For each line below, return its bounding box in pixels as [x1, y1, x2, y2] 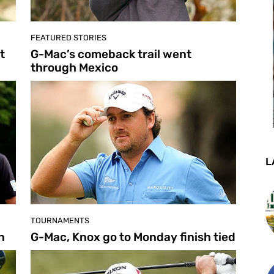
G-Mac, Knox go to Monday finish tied [31, 229, 235, 244]
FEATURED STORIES [31, 33, 106, 43]
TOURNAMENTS [31, 215, 89, 225]
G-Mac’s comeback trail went [31, 47, 191, 62]
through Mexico [31, 61, 118, 75]
